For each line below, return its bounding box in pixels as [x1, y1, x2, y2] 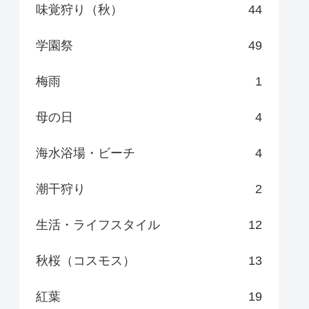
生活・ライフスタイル [36, 217, 160, 232]
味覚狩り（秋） [36, 2, 123, 17]
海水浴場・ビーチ [36, 146, 135, 160]
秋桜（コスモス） [36, 253, 135, 268]
